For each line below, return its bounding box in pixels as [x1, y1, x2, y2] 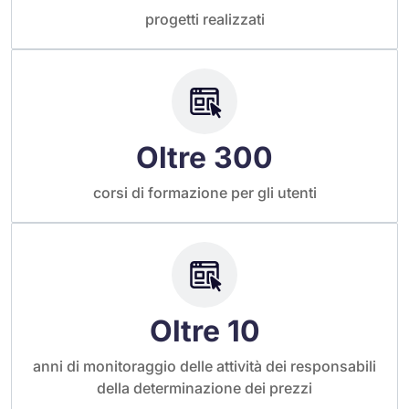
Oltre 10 [149, 313, 260, 350]
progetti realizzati [144, 10, 265, 29]
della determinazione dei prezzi [97, 379, 312, 398]
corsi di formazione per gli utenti [92, 184, 317, 203]
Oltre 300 [136, 140, 273, 176]
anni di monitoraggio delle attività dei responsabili [33, 357, 376, 376]
